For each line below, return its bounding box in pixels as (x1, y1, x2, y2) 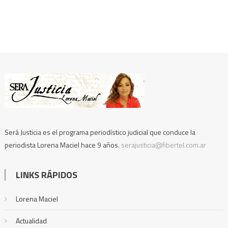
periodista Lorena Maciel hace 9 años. (4, 139, 121, 151)
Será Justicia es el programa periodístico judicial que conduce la (4, 127, 195, 138)
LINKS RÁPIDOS (15, 168, 77, 182)
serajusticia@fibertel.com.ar (121, 139, 206, 151)
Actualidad (15, 215, 47, 226)
